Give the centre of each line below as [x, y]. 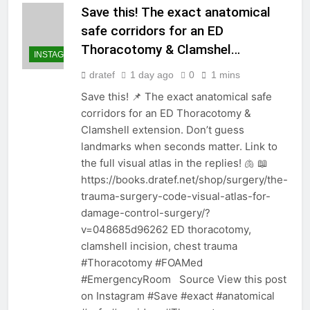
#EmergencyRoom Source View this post [184, 280]
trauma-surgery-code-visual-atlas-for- [176, 197]
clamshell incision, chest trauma [159, 246]
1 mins [226, 75]
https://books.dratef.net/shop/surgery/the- [184, 180]
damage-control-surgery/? [146, 213]
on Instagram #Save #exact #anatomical [178, 296]
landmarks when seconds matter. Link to [179, 147]
